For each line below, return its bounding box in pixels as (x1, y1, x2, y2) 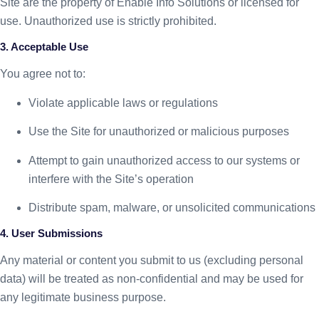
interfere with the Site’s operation (28, 172, 194, 185)
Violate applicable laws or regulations (28, 96, 218, 109)
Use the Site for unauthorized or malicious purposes (28, 125, 289, 138)
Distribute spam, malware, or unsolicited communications (28, 201, 315, 214)
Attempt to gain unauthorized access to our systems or (28, 154, 300, 167)
